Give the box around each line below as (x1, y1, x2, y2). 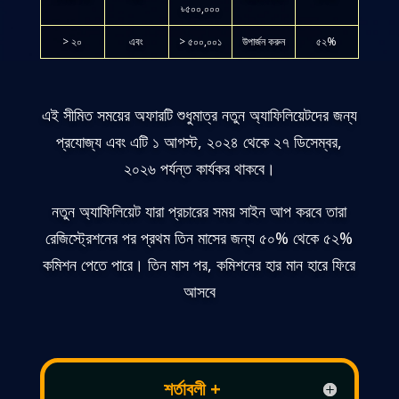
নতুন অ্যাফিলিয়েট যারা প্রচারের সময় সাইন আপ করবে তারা (52, 199, 347, 222)
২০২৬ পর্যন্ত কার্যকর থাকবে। (123, 157, 275, 179)
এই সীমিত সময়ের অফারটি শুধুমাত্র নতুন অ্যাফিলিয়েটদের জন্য (41, 103, 357, 126)
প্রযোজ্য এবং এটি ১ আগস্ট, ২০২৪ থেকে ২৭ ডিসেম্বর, (56, 130, 343, 152)
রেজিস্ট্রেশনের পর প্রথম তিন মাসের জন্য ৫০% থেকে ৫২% (45, 226, 354, 248)
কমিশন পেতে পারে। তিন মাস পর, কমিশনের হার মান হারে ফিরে (43, 253, 356, 275)
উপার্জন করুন (241, 33, 285, 49)
